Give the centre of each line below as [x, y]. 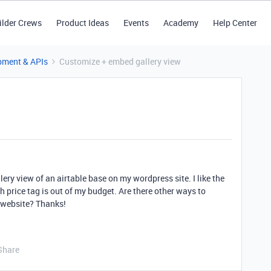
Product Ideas [82, 23]
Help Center [235, 23]
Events [136, 23]
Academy [181, 23]
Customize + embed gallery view [120, 61]
